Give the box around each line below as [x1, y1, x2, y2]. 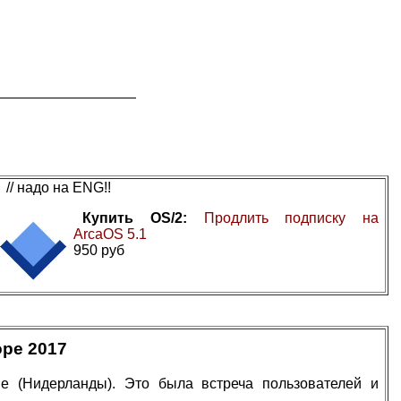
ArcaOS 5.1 [73, 226, 147, 242]
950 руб [73, 243, 124, 258]
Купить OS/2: [82, 210, 187, 226]
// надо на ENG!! [6, 180, 111, 195]
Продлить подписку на [203, 210, 379, 226]
